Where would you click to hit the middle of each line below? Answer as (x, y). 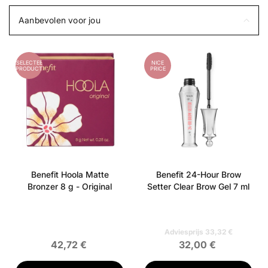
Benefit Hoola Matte (70, 174)
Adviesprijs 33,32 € (198, 232)
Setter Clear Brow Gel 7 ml (198, 186)
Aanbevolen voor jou (60, 20)
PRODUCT (29, 68)
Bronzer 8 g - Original (70, 186)
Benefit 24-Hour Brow (198, 174)
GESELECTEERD (29, 62)
